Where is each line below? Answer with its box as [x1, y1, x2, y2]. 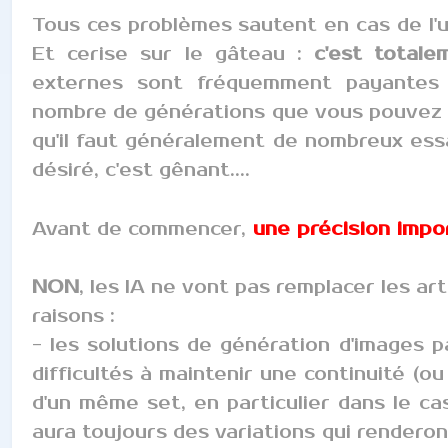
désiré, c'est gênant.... [32, 158, 250, 181]
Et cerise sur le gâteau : [32, 42, 315, 65]
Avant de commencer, [32, 217, 246, 240]
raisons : [32, 304, 115, 327]
